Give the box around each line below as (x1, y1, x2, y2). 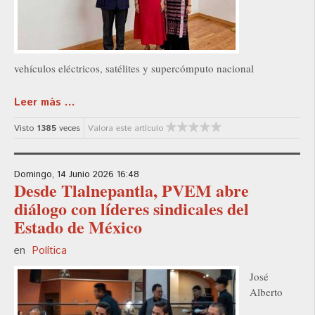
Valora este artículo (88, 122, 163, 135)
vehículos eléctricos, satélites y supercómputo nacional (14, 61, 254, 76)
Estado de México (14, 214, 142, 240)
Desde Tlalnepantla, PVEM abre (14, 178, 249, 203)
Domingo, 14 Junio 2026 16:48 (14, 168, 139, 182)
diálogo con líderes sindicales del (14, 196, 249, 221)
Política (32, 243, 67, 259)
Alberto (250, 285, 283, 300)
